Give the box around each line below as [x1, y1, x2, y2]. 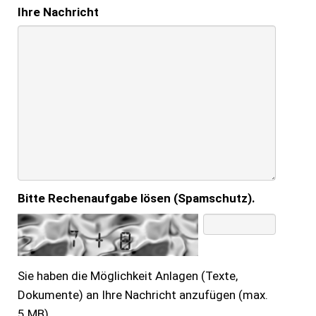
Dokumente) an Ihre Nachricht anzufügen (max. [18, 287, 268, 302]
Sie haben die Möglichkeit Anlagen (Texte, [18, 268, 238, 283]
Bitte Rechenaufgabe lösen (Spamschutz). [18, 191, 255, 206]
